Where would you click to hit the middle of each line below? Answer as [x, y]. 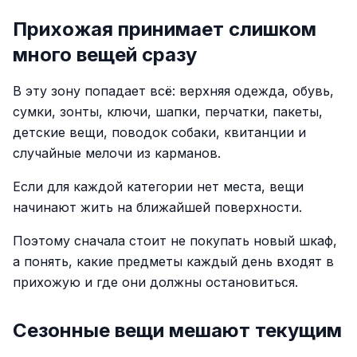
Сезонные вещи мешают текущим [177, 330]
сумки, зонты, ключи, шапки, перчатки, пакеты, [168, 112]
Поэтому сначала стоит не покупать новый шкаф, [175, 241]
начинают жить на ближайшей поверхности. [157, 207]
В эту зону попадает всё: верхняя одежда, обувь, [173, 91]
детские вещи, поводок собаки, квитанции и [159, 132]
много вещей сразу [105, 55]
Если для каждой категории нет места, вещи [158, 186]
